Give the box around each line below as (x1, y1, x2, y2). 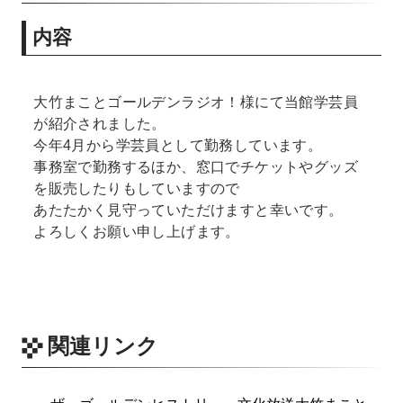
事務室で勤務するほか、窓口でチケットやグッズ (33, 158, 359, 175)
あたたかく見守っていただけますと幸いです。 (33, 201, 344, 218)
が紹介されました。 (33, 115, 166, 131)
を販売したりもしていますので (33, 180, 240, 196)
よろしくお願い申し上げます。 (33, 223, 240, 239)
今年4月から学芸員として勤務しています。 (33, 137, 323, 153)
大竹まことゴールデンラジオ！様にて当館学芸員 (33, 94, 359, 110)
